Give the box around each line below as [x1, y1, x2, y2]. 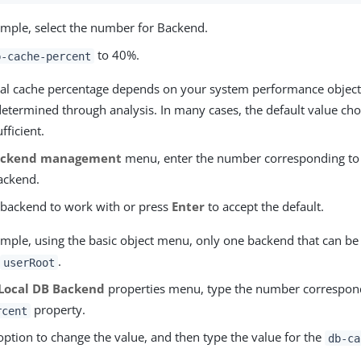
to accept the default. [205, 198, 325, 215]
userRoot [3, 255, 55, 269]
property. [31, 301, 85, 318]
